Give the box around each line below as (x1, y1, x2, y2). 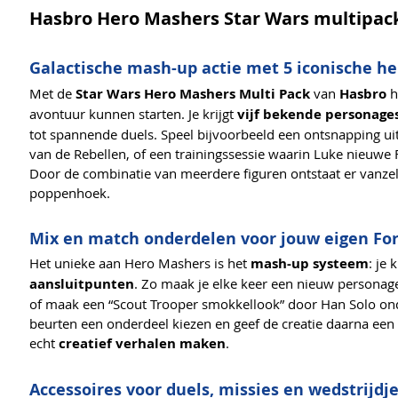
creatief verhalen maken (59, 334, 226, 354)
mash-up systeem (251, 254, 369, 274)
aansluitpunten (29, 275, 134, 294)
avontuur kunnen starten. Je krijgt (29, 104, 237, 123)
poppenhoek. (29, 183, 110, 202)
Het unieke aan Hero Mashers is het (29, 254, 251, 273)
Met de (29, 84, 76, 102)
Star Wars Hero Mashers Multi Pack (76, 84, 310, 103)
